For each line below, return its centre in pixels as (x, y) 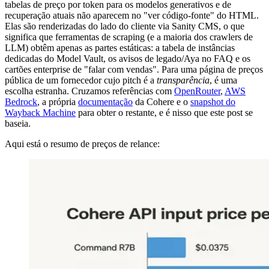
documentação (105, 101)
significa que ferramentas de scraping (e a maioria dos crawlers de (129, 37)
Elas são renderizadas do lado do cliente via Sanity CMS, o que (125, 26)
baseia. (18, 123)
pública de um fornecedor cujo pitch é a (81, 80)
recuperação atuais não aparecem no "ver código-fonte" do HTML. (132, 15)
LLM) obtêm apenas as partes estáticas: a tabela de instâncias (120, 47)
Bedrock (21, 101)
